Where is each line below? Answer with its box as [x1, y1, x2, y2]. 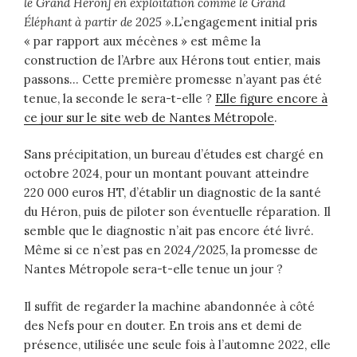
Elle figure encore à [215, 90, 328, 106]
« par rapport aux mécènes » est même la [24, 33, 261, 49]
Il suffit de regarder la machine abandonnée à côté [24, 298, 315, 314]
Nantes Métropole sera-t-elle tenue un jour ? [24, 261, 283, 277]
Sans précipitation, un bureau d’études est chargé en [24, 147, 324, 163]
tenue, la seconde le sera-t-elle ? [24, 90, 215, 106]
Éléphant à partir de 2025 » [24, 14, 171, 29]
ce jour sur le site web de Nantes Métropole [24, 109, 274, 125]
